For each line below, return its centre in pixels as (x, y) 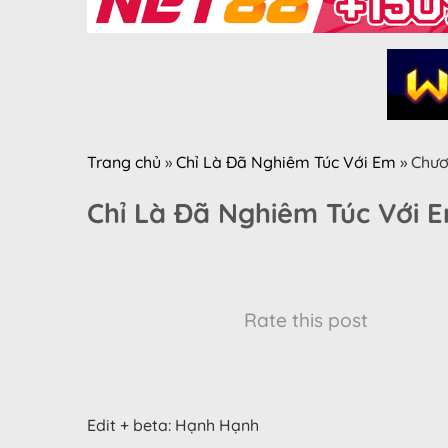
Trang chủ (124, 161)
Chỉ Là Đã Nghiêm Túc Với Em (286, 161)
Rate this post (306, 320)
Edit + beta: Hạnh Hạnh (173, 425)
